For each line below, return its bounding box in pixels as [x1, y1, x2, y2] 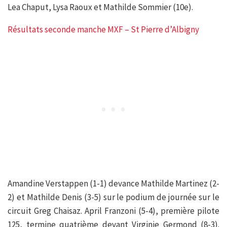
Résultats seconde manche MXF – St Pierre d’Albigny [8, 23, 199, 35]
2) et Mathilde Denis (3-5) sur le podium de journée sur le [8, 191, 219, 203]
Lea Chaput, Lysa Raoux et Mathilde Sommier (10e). [8, 1, 193, 13]
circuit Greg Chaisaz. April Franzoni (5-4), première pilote [8, 205, 219, 216]
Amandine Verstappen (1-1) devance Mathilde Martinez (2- [8, 177, 219, 189]
